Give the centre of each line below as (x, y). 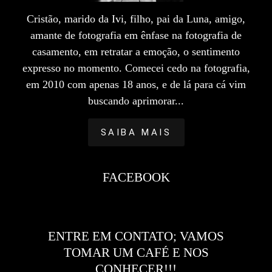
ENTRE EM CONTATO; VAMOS (136, 236)
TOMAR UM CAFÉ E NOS (136, 253)
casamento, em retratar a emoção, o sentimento (136, 52)
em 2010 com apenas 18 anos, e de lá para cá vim (136, 84)
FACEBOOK (136, 177)
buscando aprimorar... (136, 101)
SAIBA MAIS (136, 132)
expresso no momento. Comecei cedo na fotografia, (136, 68)
